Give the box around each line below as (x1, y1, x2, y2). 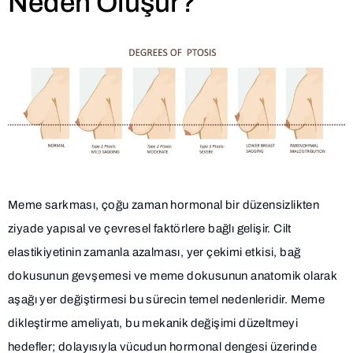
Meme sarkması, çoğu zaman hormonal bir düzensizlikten (8, 198, 320, 211)
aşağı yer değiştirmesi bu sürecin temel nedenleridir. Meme (8, 292, 325, 306)
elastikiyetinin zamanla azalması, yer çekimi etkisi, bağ (8, 245, 301, 258)
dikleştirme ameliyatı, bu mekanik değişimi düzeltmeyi (8, 316, 299, 329)
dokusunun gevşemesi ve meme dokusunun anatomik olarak (8, 269, 337, 282)
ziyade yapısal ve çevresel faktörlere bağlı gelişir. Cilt (8, 221, 292, 235)
